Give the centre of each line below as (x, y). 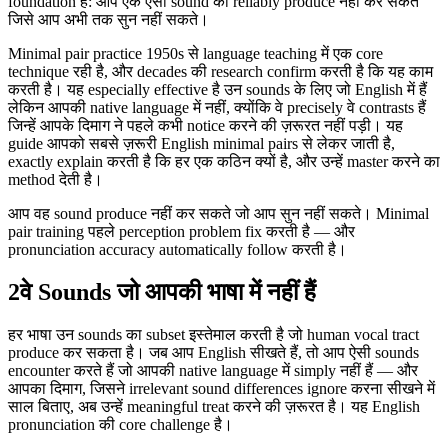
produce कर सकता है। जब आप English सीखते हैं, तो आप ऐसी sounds (213, 353)
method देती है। (55, 180)
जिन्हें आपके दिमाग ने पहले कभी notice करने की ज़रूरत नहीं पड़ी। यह (205, 126)
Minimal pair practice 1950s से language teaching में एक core (195, 54)
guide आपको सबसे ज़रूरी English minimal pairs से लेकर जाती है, (201, 144)
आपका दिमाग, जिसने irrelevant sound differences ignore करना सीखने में (221, 389)
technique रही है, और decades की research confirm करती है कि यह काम (220, 72)
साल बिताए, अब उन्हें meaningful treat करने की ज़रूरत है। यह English (214, 407)
